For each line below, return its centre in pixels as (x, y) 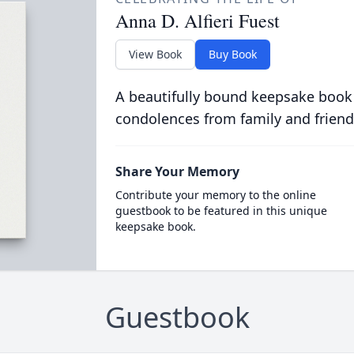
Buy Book (232, 54)
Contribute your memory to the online (215, 195)
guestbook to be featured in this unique (221, 211)
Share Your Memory (177, 171)
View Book (155, 54)
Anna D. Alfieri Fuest (197, 21)
